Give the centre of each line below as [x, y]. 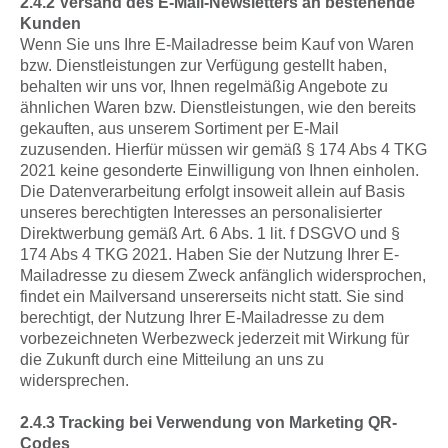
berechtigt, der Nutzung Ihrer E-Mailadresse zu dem [202, 317]
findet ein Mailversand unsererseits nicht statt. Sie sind [212, 296]
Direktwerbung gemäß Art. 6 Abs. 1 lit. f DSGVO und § [210, 233]
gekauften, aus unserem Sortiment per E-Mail [179, 128]
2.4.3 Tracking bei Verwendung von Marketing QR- [208, 422]
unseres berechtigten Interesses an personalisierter [201, 212]
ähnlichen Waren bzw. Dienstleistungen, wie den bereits [218, 107]
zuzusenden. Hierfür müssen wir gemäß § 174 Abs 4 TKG [223, 149]
